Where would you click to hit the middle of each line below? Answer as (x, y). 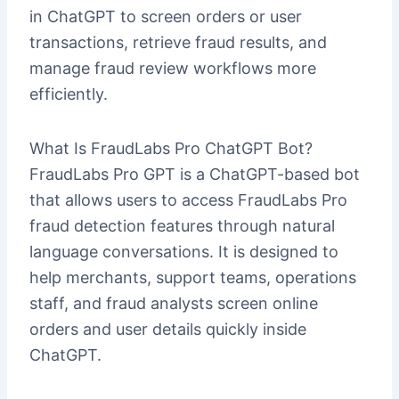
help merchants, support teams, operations (192, 277)
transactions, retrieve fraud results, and (178, 43)
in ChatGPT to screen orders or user (165, 17)
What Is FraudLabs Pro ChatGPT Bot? (171, 148)
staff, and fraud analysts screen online (173, 303)
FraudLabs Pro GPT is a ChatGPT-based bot (194, 174)
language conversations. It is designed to (183, 251)
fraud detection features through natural (182, 225)
